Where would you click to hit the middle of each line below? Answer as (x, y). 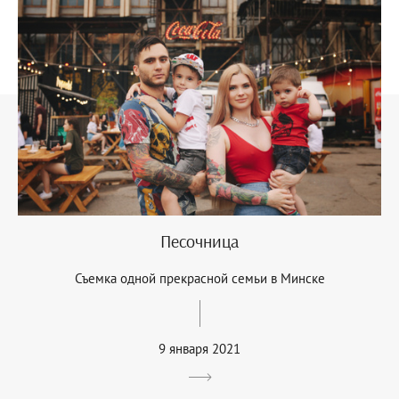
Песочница (199, 240)
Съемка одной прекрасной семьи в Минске (199, 278)
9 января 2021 (199, 348)
